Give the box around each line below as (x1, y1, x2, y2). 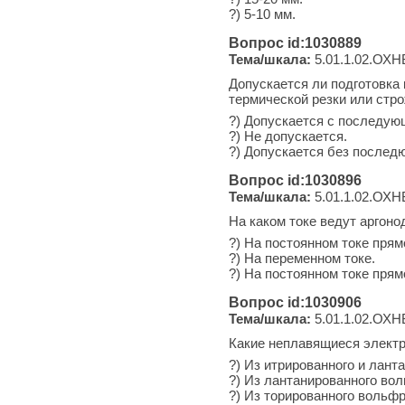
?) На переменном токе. (229, 250, 375, 266)
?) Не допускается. (229, 127, 347, 144)
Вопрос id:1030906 (229, 294, 362, 310)
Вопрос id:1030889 (229, 34, 362, 51)
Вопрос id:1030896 (229, 172, 362, 188)
